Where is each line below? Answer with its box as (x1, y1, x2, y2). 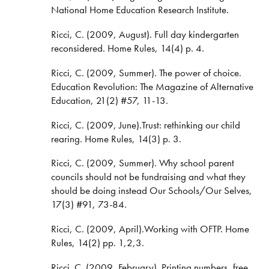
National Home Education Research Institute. (50, 3, 231, 17)
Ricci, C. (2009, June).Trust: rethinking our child (50, 118, 240, 131)
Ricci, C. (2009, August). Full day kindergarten (50, 27, 239, 41)
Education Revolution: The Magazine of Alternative (50, 79, 253, 93)
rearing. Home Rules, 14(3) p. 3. (50, 131, 184, 145)
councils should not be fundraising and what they (50, 170, 246, 184)
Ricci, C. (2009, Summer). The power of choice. (50, 65, 241, 79)
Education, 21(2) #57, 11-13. (50, 93, 168, 107)
